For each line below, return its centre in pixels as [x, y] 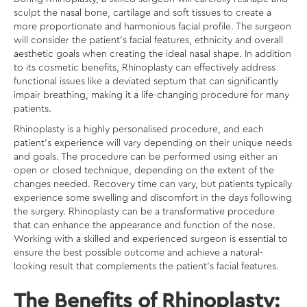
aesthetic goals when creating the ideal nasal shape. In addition [152, 54]
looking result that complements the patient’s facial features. [146, 266]
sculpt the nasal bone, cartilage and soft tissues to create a [143, 13]
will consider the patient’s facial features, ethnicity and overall [148, 40]
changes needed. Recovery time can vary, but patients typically [153, 184]
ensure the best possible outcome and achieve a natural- [138, 253]
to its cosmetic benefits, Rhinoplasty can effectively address [145, 67]
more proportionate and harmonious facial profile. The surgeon [152, 26]
